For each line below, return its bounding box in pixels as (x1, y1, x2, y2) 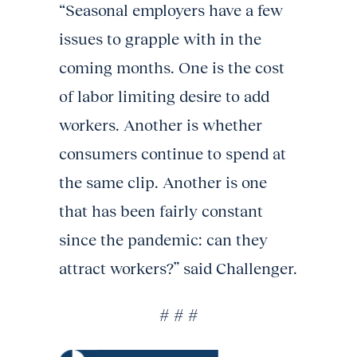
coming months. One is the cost (59, 58, 284, 76)
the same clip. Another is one (59, 173, 267, 191)
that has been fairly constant (59, 202, 263, 220)
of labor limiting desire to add (59, 87, 269, 105)
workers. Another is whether (59, 116, 262, 134)
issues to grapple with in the (59, 29, 261, 48)
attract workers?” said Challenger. (59, 259, 297, 277)
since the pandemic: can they (59, 230, 268, 249)
